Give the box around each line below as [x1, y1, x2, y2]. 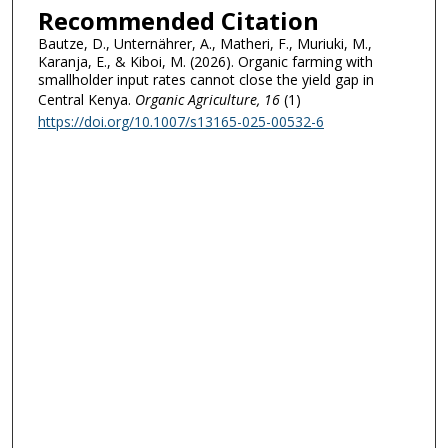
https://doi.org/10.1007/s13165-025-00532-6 [37, 111, 324, 131]
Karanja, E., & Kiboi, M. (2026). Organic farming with [37, 51, 373, 71]
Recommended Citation [37, 3, 319, 37]
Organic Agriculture [130, 89, 257, 109]
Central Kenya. [37, 89, 131, 109]
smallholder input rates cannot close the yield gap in [37, 69, 374, 89]
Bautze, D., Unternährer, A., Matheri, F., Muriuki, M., [37, 33, 372, 53]
